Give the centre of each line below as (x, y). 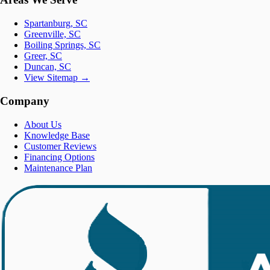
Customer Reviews (60, 146)
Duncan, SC (48, 67)
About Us (43, 124)
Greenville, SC (52, 34)
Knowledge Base (57, 135)
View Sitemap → (57, 78)
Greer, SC (43, 56)
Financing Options (59, 157)
